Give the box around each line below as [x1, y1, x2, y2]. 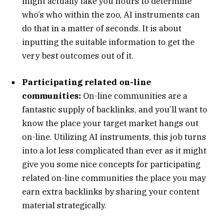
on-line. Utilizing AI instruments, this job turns [22, 131, 206, 142]
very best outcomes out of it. [22, 50, 133, 61]
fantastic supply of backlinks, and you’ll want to [22, 104, 207, 115]
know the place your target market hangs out [22, 117, 198, 129]
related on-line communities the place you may [22, 172, 206, 183]
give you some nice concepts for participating [22, 158, 200, 170]
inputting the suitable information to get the [22, 36, 195, 47]
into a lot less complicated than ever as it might [22, 145, 206, 156]
